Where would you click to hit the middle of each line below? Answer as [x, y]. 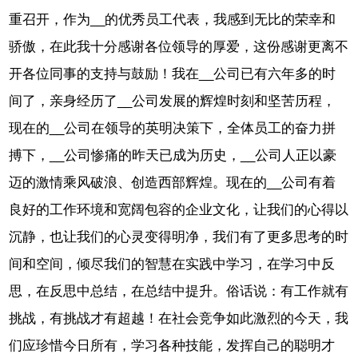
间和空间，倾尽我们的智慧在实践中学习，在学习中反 [172, 265]
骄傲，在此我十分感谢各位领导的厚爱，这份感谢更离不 [179, 47]
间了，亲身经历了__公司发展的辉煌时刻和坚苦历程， [173, 101]
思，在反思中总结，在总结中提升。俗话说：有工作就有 [179, 292]
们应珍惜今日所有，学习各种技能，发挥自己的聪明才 [172, 346]
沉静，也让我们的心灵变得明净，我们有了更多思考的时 [179, 237]
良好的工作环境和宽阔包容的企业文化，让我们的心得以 [179, 210]
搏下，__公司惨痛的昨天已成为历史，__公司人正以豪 [173, 156]
